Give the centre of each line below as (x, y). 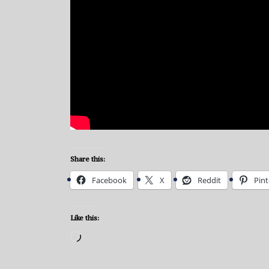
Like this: (85, 217)
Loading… (102, 237)
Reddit (209, 180)
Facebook (109, 180)
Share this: (88, 159)
